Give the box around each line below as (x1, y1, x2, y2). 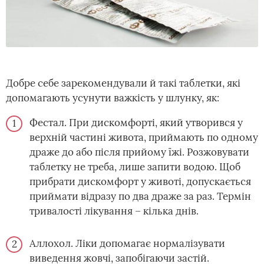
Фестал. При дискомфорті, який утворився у (29, 116, 243, 129)
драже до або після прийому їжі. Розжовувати (29, 146, 249, 159)
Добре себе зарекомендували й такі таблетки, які (6, 77, 240, 90)
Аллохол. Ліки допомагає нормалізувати (29, 237, 225, 250)
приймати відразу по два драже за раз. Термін (29, 190, 251, 203)
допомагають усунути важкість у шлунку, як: (6, 91, 219, 104)
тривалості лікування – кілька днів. (29, 204, 199, 217)
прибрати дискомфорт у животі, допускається (29, 175, 251, 188)
